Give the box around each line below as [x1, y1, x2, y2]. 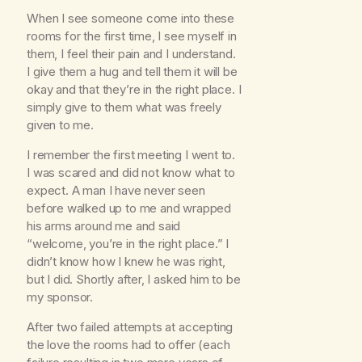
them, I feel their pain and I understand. [27, 46, 236, 62]
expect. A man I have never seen [27, 183, 205, 199]
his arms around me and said [27, 218, 181, 234]
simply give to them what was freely [27, 99, 221, 116]
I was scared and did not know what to [27, 165, 235, 181]
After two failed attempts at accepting [27, 319, 234, 335]
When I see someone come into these [27, 11, 234, 27]
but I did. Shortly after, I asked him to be [27, 271, 241, 288]
